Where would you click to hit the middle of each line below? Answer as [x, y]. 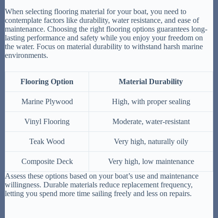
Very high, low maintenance [151, 162]
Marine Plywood [47, 102]
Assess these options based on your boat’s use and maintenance [102, 176]
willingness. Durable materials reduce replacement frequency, [99, 185]
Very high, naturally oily [151, 142]
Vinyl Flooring [47, 122]
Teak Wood [47, 142]
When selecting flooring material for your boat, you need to [96, 12]
